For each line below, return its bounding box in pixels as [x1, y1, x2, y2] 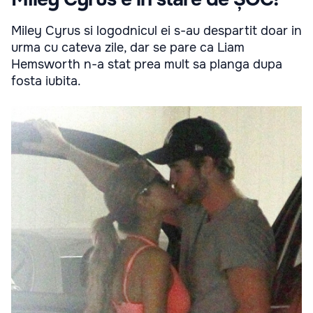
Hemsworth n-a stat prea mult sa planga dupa [11, 56, 282, 72]
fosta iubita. [11, 73, 81, 89]
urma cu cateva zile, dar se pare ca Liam [11, 39, 245, 55]
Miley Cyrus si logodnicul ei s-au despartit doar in [11, 22, 302, 38]
